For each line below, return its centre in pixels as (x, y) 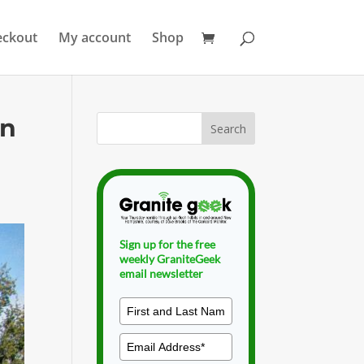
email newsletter (162, 273)
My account (94, 37)
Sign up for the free (168, 244)
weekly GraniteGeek (170, 258)
